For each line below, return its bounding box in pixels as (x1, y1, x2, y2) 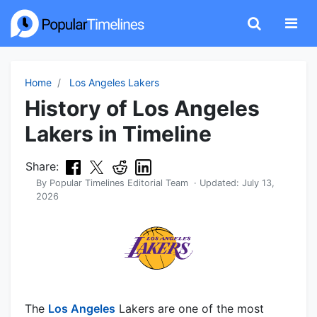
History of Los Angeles (25, 96, 260, 121)
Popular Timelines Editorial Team (50, 178, 188, 189)
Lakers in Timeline (25, 121, 212, 146)
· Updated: (188, 178, 242, 189)
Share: (25, 159, 59, 173)
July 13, (242, 178, 275, 189)
